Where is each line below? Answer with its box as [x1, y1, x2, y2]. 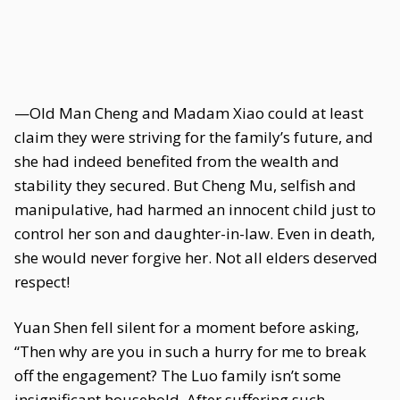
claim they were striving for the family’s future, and [14, 127, 373, 147]
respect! [14, 271, 70, 292]
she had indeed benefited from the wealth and [14, 151, 339, 171]
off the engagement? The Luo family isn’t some [14, 365, 341, 386]
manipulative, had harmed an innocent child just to [14, 199, 376, 220]
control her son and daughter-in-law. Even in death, [14, 223, 375, 244]
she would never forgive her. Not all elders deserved [14, 247, 378, 268]
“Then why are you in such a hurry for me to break [14, 341, 366, 362]
